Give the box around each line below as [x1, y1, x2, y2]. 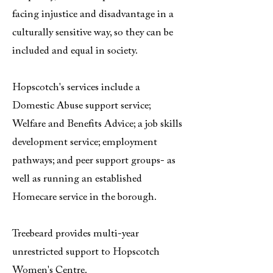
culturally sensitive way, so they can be [12, 28, 173, 38]
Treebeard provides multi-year [12, 229, 139, 239]
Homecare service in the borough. [12, 193, 157, 203]
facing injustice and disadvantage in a [12, 10, 174, 20]
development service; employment [12, 138, 157, 148]
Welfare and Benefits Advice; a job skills [12, 119, 182, 130]
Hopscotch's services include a [12, 83, 140, 93]
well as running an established [12, 174, 142, 185]
